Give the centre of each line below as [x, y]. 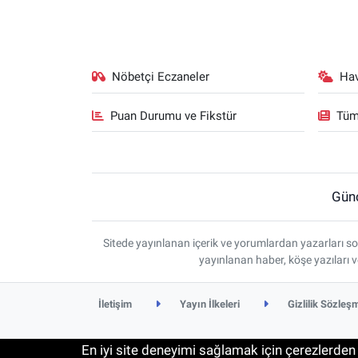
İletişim [115, 304]
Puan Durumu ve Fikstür [174, 115]
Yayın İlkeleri [209, 304]
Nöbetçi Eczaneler [161, 77]
